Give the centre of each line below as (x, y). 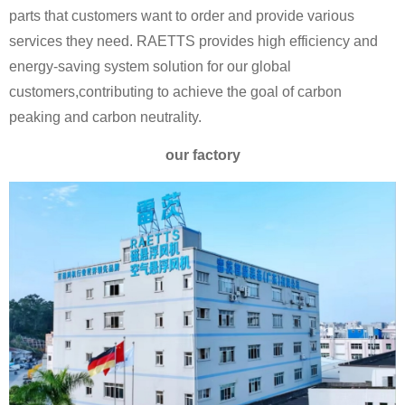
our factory (202, 155)
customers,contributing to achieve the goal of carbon (175, 91)
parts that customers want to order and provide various (182, 15)
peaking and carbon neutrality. (105, 117)
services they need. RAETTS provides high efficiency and (193, 41)
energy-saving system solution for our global (150, 66)
